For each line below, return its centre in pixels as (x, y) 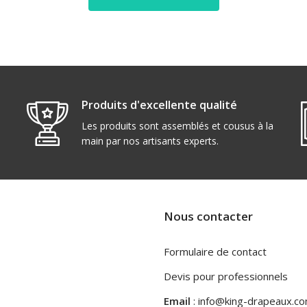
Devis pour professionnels (226, 276)
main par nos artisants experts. (150, 141)
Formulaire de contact (215, 251)
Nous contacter (208, 216)
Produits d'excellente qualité (159, 105)
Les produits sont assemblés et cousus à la (177, 126)
